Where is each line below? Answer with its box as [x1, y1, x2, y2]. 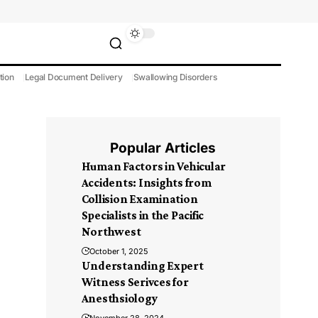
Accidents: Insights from [81, 176, 212, 190]
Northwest [81, 225, 141, 238]
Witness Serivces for [81, 275, 189, 289]
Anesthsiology [81, 292, 158, 305]
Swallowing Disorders [133, 72, 217, 82]
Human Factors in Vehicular [81, 160, 226, 173]
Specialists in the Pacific [81, 209, 204, 222]
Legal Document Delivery [24, 72, 123, 82]
